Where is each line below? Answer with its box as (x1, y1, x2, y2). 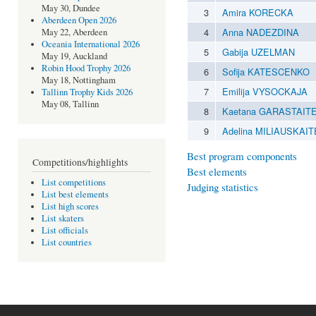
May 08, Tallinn (41, 98, 99, 111)
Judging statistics (187, 179, 258, 194)
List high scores (41, 200, 99, 213)
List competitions (41, 176, 106, 189)
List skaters (41, 212, 84, 225)
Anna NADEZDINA (222, 25, 299, 39)
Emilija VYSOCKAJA (222, 84, 308, 98)
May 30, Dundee (41, 2, 100, 15)
